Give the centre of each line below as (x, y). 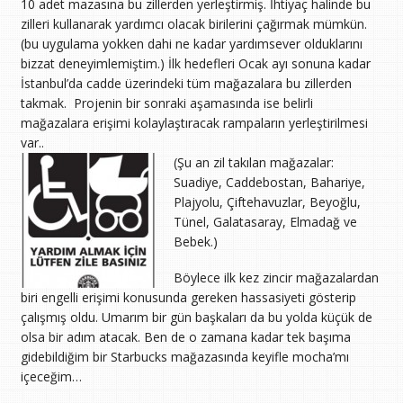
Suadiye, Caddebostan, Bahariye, (269, 183)
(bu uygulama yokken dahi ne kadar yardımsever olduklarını (191, 44)
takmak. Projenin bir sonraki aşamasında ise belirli (166, 103)
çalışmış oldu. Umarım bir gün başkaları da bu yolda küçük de (196, 318)
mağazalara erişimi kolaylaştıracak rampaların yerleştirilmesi (194, 123)
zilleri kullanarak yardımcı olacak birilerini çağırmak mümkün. (193, 24)
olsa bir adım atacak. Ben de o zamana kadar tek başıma (185, 337)
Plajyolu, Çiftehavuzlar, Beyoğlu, (267, 202)
